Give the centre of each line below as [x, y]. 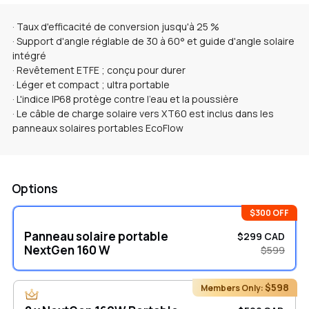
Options [35, 189]
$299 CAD [261, 236]
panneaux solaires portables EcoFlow [98, 128]
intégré [29, 56]
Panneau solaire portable [96, 236]
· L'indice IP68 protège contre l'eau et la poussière [126, 99]
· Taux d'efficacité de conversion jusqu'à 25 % [116, 27]
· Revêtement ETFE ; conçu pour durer [99, 70]
